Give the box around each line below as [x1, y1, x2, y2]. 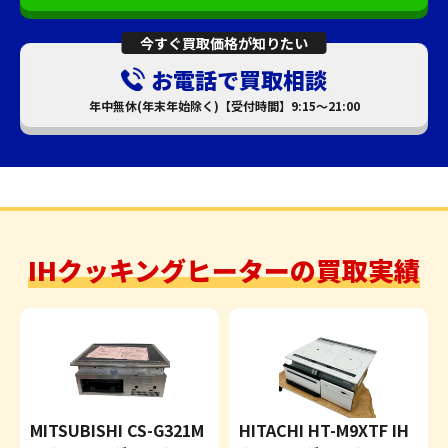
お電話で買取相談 [151, 63, 327, 95]
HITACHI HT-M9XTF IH [239, 418, 409, 442]
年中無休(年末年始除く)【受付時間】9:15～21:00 [88, 97, 360, 114]
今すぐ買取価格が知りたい [140, 33, 308, 53]
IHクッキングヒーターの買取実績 [28, 251, 420, 288]
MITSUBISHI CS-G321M [30, 418, 204, 442]
